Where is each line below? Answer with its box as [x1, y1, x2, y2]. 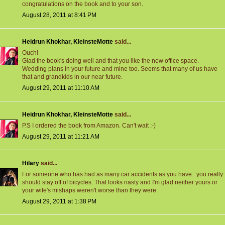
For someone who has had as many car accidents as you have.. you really [22, 171, 223, 178]
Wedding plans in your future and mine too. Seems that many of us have [22, 65, 217, 73]
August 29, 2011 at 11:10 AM [22, 84, 99, 92]
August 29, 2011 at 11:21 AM [22, 133, 99, 141]
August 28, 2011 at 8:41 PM [22, 12, 96, 19]
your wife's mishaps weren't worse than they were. [22, 187, 158, 194]
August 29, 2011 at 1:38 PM [22, 198, 96, 205]
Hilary [22, 160, 39, 167]
